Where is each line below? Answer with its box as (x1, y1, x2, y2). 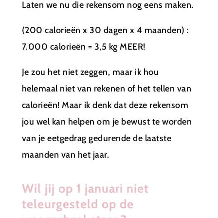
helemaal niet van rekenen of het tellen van (21, 83, 192, 94)
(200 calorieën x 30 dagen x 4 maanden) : (21, 24, 189, 36)
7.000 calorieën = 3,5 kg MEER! (21, 41, 145, 52)
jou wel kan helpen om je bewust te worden (21, 116, 192, 127)
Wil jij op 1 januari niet (21, 181, 149, 196)
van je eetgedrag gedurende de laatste (21, 132, 172, 144)
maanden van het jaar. (21, 149, 109, 160)
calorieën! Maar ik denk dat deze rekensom (21, 99, 189, 110)
